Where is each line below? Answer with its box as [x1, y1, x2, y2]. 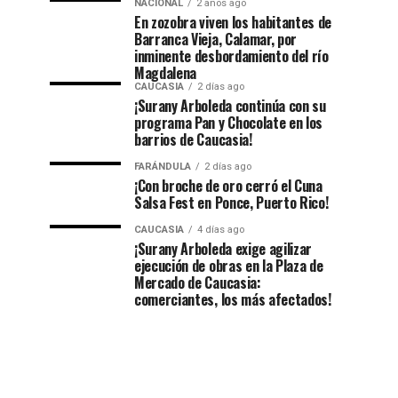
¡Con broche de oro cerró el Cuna [134, 175, 322, 196]
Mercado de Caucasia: [134, 272, 261, 293]
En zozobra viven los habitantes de [134, 12, 332, 33]
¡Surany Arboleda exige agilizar [134, 238, 313, 259]
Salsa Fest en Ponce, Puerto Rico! [134, 192, 329, 213]
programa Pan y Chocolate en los [134, 112, 323, 133]
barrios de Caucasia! [134, 129, 252, 150]
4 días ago [197, 224, 244, 235]
